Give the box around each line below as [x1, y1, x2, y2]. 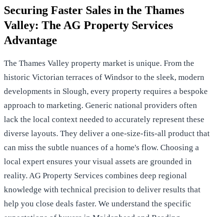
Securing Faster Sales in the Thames [4, 3, 184, 16]
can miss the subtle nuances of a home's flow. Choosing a [4, 142, 199, 152]
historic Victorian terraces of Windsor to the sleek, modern [4, 72, 204, 82]
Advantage [4, 33, 57, 46]
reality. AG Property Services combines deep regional [4, 170, 187, 180]
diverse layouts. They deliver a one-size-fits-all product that [4, 128, 210, 138]
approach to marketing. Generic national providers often [4, 100, 197, 110]
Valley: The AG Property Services [4, 18, 173, 31]
